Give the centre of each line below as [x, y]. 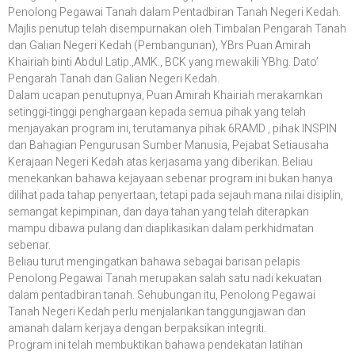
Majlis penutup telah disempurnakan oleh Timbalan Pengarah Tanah [177, 29]
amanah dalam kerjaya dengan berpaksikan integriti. [137, 329]
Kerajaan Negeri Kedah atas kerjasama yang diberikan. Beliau [160, 162]
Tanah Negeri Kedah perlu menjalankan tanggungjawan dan [157, 312]
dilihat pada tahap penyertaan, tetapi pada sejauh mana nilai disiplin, [176, 196]
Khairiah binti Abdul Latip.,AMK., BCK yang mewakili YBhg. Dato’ [163, 63]
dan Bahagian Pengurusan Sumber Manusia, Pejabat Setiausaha [168, 146]
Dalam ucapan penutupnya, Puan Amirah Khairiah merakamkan [165, 96]
